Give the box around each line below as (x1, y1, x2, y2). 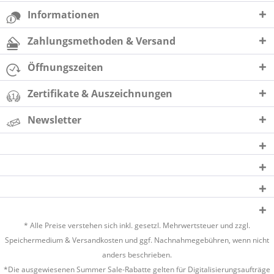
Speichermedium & (5, 235, 72, 245)
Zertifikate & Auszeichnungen (28, 87, 172, 100)
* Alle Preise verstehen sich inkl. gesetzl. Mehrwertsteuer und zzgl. (24, 220, 250, 231)
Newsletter (28, 113, 81, 127)
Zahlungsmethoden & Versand (28, 34, 176, 48)
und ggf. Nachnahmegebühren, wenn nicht (123, 235, 269, 245)
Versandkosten (72, 235, 123, 245)
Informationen (28, 8, 100, 21)
